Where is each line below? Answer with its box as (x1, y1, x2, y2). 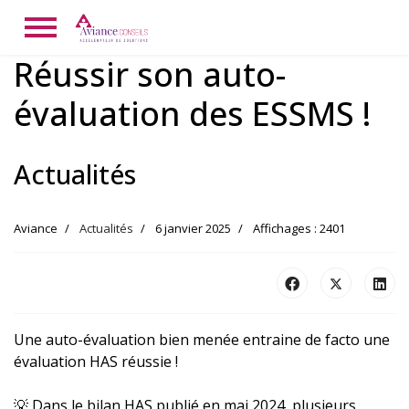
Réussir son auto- (14, 52, 286, 97)
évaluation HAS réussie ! (14, 351, 178, 372)
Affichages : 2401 (253, 220, 345, 236)
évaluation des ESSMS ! (14, 91, 372, 136)
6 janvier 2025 (155, 220, 231, 236)
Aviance (14, 220, 58, 236)
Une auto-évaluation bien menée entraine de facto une (14, 330, 390, 350)
